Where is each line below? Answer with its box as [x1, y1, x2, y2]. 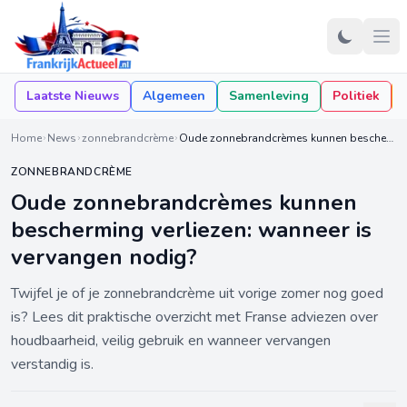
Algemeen [143, 87, 205, 104]
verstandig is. [11, 354, 94, 374]
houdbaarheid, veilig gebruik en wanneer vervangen [11, 331, 331, 351]
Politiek [333, 87, 380, 104]
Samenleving [229, 87, 309, 104]
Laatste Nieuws [26, 87, 119, 104]
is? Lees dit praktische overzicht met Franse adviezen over [11, 307, 378, 327]
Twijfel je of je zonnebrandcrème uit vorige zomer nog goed [11, 283, 383, 303]
